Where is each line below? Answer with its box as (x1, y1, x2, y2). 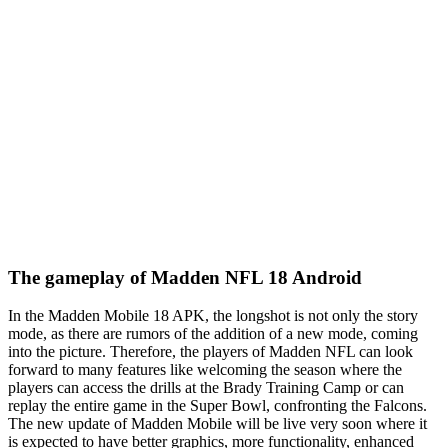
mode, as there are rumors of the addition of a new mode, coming (8, 325, 418, 343)
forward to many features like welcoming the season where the (8, 361, 402, 379)
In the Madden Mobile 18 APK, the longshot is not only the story (8, 307, 418, 325)
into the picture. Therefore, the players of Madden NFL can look (8, 343, 413, 361)
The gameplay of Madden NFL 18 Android (8, 266, 362, 288)
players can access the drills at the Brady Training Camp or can (8, 379, 404, 397)
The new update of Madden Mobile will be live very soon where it (8, 415, 427, 433)
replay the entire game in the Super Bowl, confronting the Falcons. (8, 397, 427, 415)
